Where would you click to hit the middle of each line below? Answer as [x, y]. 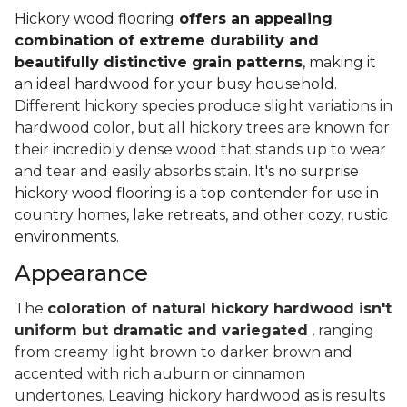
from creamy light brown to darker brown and [184, 352]
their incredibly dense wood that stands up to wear [200, 150]
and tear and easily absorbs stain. [134, 172]
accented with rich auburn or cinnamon [160, 374]
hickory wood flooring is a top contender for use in [197, 194]
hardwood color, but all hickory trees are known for [202, 128]
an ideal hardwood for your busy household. [176, 84]
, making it [339, 63]
